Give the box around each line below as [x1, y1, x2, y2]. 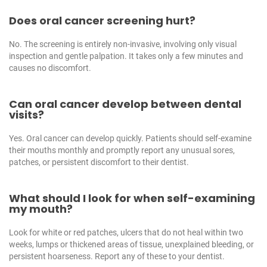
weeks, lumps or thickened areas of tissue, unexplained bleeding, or [9, 240, 254, 250]
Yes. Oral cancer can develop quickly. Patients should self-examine [9, 133, 252, 144]
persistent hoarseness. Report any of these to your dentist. [9, 252, 225, 262]
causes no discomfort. [9, 63, 91, 73]
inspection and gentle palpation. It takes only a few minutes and [9, 51, 243, 61]
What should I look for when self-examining [9, 191, 255, 206]
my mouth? [9, 201, 73, 217]
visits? [9, 107, 44, 123]
